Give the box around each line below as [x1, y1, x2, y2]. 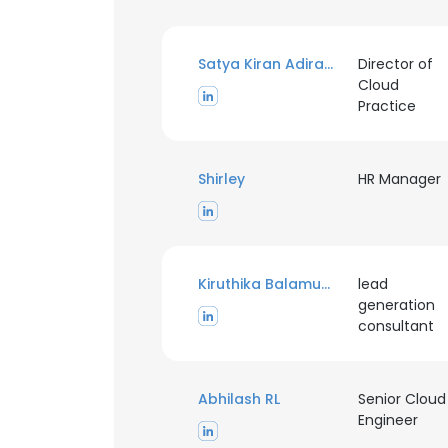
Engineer [357, 410, 418, 430]
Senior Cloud [357, 389, 446, 409]
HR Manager [357, 169, 441, 189]
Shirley [198, 169, 245, 189]
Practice [357, 96, 416, 116]
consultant [357, 316, 434, 336]
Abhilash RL [198, 389, 280, 409]
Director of [357, 54, 433, 74]
